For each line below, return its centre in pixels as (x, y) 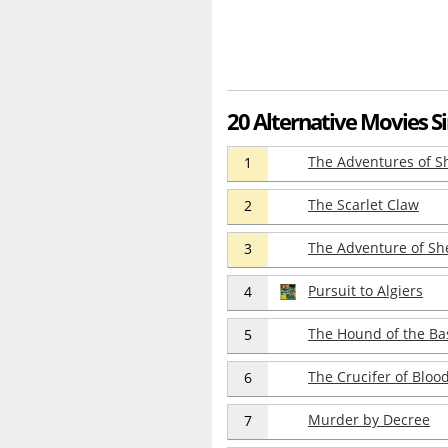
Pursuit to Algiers (365, 291)
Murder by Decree (369, 420)
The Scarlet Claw (363, 205)
